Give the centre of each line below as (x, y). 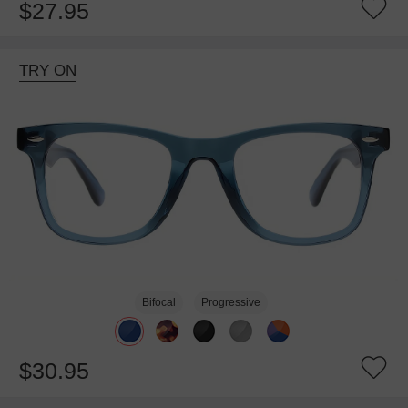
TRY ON (47, 71)
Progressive (230, 302)
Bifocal (159, 302)
